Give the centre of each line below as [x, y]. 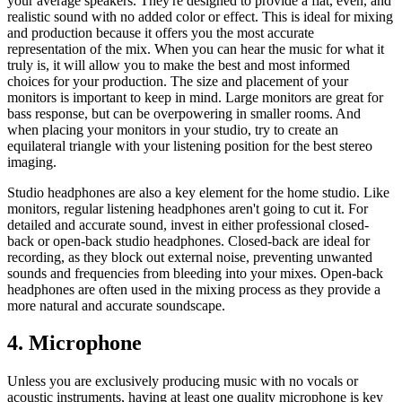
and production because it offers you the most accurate [161, 32]
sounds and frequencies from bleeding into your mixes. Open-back [195, 273]
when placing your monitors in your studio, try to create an [173, 129]
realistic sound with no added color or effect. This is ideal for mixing [200, 16]
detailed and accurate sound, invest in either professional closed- [188, 224]
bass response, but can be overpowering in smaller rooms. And [184, 113]
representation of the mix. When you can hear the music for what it [196, 48]
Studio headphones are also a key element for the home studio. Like [198, 192]
